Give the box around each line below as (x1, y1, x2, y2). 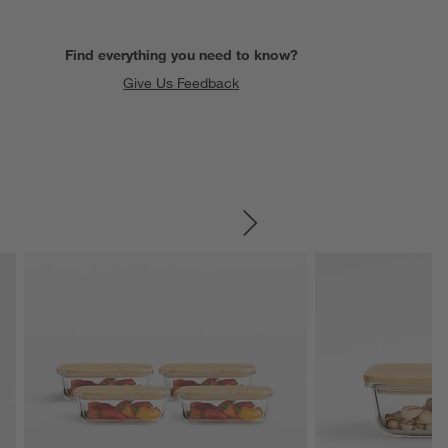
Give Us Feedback (123, 74, 240, 93)
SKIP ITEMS (319, 224, 399, 241)
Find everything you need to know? (64, 46, 298, 65)
